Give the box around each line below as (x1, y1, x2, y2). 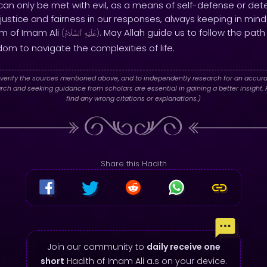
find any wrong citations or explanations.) (66, 94, 201, 103)
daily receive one (146, 241, 221, 253)
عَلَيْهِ (84, 27, 97, 41)
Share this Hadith (100, 158, 167, 169)
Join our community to (46, 241, 147, 253)
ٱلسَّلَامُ (64, 27, 82, 41)
